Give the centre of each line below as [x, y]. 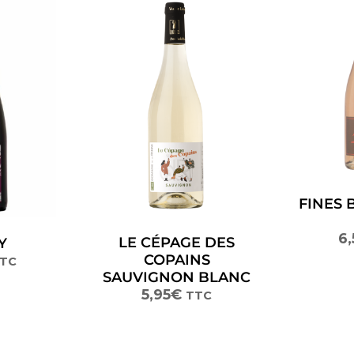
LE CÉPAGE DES [177, 243]
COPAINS [177, 260]
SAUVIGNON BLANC [177, 278]
